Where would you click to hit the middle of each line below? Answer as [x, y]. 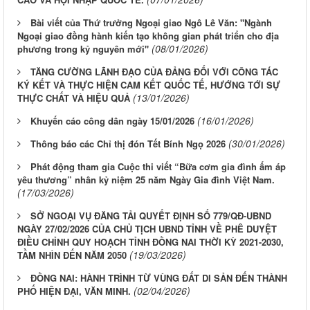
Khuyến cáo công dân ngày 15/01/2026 [112, 121]
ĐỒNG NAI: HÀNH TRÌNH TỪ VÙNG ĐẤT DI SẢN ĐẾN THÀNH [159, 278]
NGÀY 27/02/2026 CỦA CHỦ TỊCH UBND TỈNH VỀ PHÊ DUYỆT [147, 229]
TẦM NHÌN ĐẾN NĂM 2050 [72, 255]
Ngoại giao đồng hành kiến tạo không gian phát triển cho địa [148, 36]
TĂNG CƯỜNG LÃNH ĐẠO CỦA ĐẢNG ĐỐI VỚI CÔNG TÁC [154, 72]
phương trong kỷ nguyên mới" [83, 49]
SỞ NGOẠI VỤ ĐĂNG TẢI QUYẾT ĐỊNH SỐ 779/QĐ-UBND [151, 216]
